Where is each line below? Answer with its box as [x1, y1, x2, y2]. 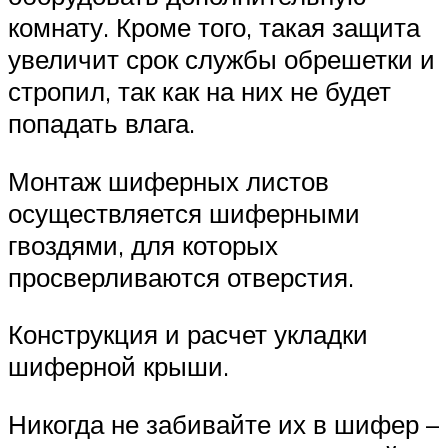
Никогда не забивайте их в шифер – [8, 407, 439, 440]
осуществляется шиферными [8, 196, 360, 229]
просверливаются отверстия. [8, 260, 354, 293]
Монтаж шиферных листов [8, 164, 329, 197]
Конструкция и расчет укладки [8, 318, 368, 351]
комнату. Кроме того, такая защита [8, 11, 420, 44]
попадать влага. [8, 107, 195, 140]
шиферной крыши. [8, 350, 229, 383]
